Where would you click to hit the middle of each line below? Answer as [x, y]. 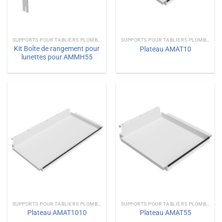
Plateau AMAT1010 [57, 213]
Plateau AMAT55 [165, 213]
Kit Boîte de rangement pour [57, 49]
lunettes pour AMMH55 [57, 57]
